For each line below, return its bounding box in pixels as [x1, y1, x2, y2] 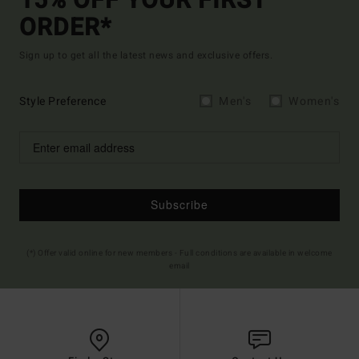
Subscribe [151, 196, 208, 213]
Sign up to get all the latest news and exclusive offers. [19, 47, 272, 63]
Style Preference [19, 92, 106, 110]
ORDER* [19, 10, 111, 46]
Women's [288, 92, 340, 110]
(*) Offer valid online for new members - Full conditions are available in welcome [26, 247, 333, 259]
